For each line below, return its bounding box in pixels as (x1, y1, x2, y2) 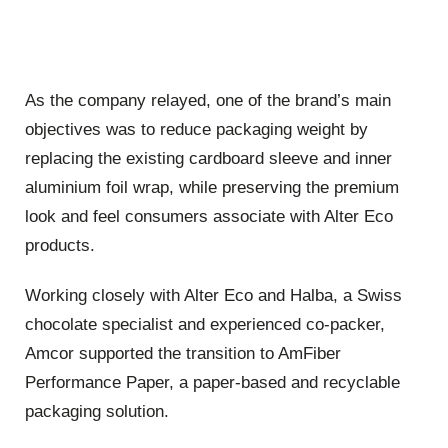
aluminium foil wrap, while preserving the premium (25, 178, 399, 198)
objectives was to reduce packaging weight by (25, 120, 368, 140)
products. (25, 236, 95, 256)
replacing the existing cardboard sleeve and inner (25, 149, 392, 169)
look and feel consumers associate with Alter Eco (25, 207, 393, 227)
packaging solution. (25, 401, 169, 421)
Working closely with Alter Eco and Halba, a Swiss (25, 285, 402, 305)
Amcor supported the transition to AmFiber (25, 343, 341, 363)
